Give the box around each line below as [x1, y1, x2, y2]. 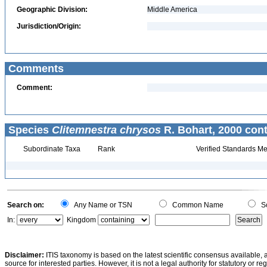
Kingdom [67, 216, 96, 224]
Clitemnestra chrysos [52, 124, 161, 136]
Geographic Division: [17, 5, 88, 14]
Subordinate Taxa [21, 145, 80, 153]
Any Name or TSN [70, 201, 132, 209]
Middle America [147, 5, 197, 14]
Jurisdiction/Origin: [17, 22, 81, 30]
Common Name [169, 201, 223, 209]
